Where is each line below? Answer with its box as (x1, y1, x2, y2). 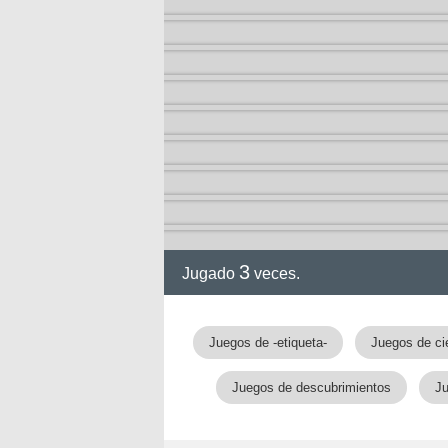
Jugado (182, 265, 239, 282)
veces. (250, 265, 300, 282)
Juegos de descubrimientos (232, 380, 391, 395)
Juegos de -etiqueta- (208, 335, 327, 350)
